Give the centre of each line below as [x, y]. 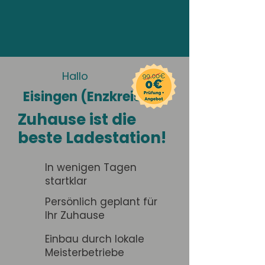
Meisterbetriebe [85, 253]
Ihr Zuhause [75, 215]
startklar [66, 181]
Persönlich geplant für [101, 202]
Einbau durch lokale [95, 239]
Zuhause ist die [77, 119]
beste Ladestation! [92, 138]
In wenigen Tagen [91, 167]
